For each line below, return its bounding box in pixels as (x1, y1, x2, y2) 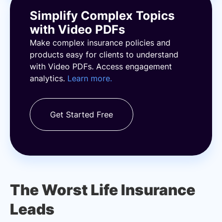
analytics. (30, 73, 67, 83)
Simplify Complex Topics (30, 8, 174, 23)
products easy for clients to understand (30, 50, 178, 59)
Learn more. (67, 73, 112, 83)
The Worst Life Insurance (10, 181, 195, 199)
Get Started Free (50, 110, 113, 119)
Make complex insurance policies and (30, 38, 170, 48)
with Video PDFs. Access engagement (30, 61, 172, 71)
